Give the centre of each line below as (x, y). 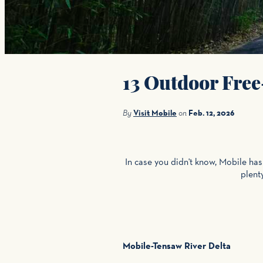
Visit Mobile (155, 112)
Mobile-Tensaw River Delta (177, 245)
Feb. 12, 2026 (211, 112)
